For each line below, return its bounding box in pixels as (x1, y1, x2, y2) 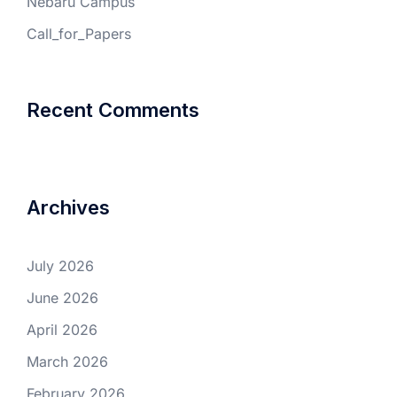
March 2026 (27, 352, 108, 370)
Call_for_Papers (27, 24, 131, 43)
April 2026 (27, 320, 97, 339)
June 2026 (27, 288, 98, 307)
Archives (27, 195, 110, 219)
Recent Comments (27, 97, 199, 121)
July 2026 (27, 256, 94, 275)
